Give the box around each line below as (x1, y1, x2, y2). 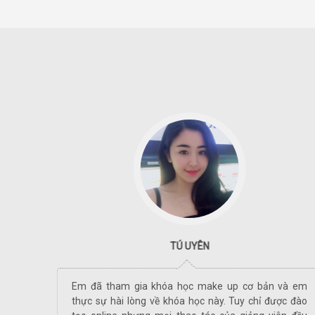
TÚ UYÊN (169, 240, 210, 252)
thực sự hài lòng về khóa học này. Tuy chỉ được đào (71, 295, 308, 307)
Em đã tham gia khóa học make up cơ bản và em (71, 280, 308, 292)
